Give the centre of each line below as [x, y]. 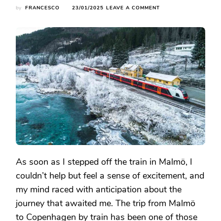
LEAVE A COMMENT [133, 8]
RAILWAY [172, 96]
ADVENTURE [177, 105]
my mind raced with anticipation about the [99, 189]
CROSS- [170, 78]
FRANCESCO [42, 8]
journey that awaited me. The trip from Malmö [106, 203]
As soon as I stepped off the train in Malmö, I [104, 162]
